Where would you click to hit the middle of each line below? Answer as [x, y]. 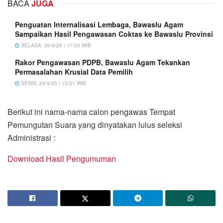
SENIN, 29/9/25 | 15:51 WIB [53, 83]
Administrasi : [31, 137]
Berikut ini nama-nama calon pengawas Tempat [91, 111]
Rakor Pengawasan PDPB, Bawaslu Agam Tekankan [103, 62]
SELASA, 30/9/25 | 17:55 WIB [55, 45]
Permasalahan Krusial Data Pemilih [74, 71]
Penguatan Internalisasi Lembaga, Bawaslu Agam [99, 24]
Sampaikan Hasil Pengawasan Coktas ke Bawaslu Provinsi [114, 34]
